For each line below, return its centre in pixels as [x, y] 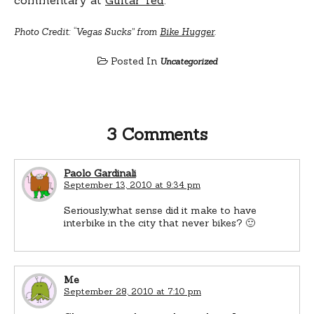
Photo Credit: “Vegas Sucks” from [87, 32]
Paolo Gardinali [100, 173]
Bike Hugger [187, 32]
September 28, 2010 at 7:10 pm [132, 291]
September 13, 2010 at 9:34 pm [132, 184]
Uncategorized [188, 61]
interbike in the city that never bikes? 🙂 [159, 223]
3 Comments [157, 134]
